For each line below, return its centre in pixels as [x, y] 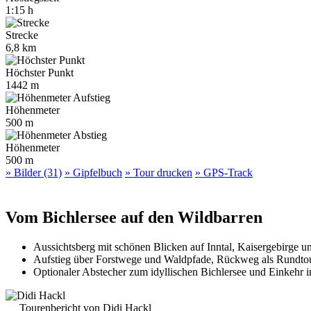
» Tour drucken [159, 172]
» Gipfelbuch [93, 172]
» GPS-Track [224, 172]
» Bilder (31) [34, 172]
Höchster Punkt [40, 72]
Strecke [22, 35]
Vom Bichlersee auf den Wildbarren [134, 217]
